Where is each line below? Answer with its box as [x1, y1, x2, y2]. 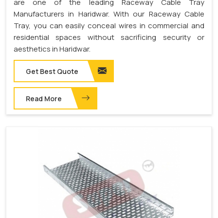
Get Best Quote [26, 67, 78, 76]
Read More [26, 94, 62, 104]
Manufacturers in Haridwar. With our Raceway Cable [14, 9, 204, 19]
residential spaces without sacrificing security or [14, 32, 204, 43]
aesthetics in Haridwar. [14, 44, 91, 54]
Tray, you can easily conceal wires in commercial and [14, 20, 204, 31]
